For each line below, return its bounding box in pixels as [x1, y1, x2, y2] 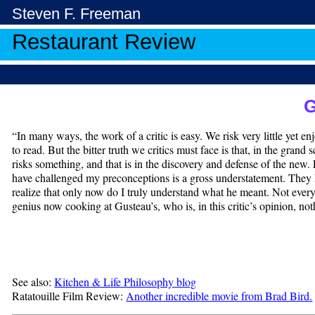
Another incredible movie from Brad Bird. [126, 288, 313, 304]
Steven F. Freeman [12, 5, 141, 22]
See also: [12, 274, 55, 290]
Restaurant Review [12, 30, 196, 54]
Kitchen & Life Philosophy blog [54, 274, 197, 290]
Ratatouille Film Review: [12, 288, 127, 304]
